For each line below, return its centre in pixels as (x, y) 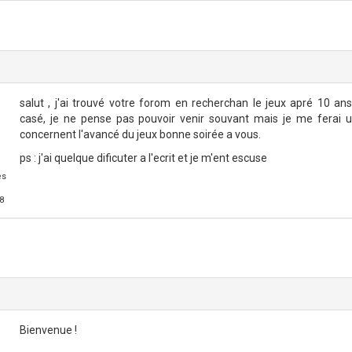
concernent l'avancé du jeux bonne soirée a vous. (140, 134)
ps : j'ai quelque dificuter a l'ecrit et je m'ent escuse (145, 158)
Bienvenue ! (48, 330)
